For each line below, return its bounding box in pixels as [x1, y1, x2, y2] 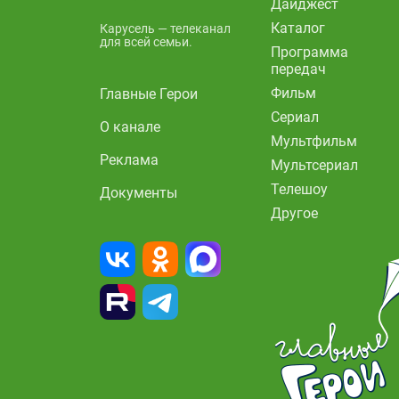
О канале [100, 118, 160, 135]
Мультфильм [271, 132, 357, 150]
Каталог [271, 19, 325, 37]
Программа [271, 43, 348, 61]
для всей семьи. [100, 34, 192, 49]
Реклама [100, 151, 159, 168]
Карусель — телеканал [100, 20, 231, 36]
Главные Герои [100, 85, 198, 102]
